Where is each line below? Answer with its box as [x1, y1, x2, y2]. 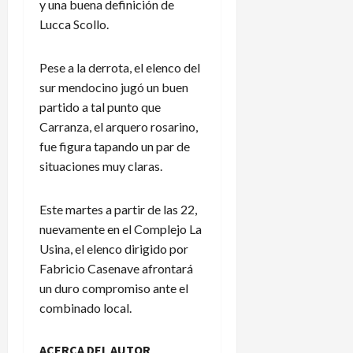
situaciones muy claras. [39, 158, 162, 173]
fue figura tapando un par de [39, 138, 190, 154]
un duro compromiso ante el [39, 280, 188, 295]
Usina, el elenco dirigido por [39, 240, 188, 256]
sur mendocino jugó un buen [39, 79, 188, 95]
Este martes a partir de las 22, [39, 201, 197, 217]
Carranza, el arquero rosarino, [39, 118, 198, 134]
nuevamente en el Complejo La [39, 221, 202, 236]
